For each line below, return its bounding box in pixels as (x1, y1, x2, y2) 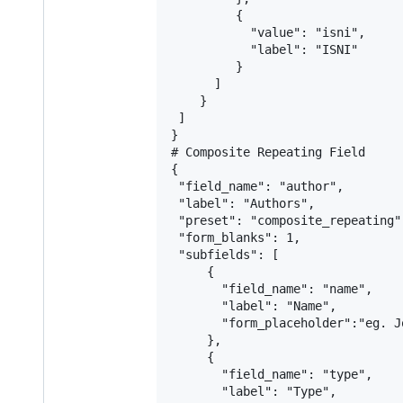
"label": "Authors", (171, 196, 315, 211)
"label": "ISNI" (171, 42, 358, 58)
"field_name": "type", (171, 367, 372, 382)
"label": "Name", (171, 299, 336, 314)
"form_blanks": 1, (171, 230, 300, 246)
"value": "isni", (171, 25, 365, 40)
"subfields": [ (171, 247, 279, 263)
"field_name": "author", (171, 179, 344, 194)
